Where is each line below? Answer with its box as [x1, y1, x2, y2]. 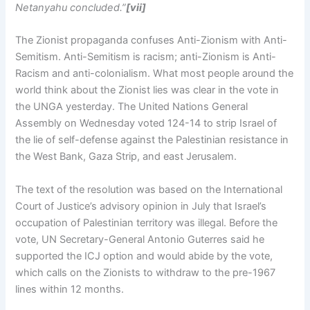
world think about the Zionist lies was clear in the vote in [15, 84, 280, 97]
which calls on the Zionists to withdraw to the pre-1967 [15, 266, 276, 279]
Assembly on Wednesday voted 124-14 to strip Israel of [15, 117, 277, 130]
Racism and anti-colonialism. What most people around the [15, 67, 294, 80]
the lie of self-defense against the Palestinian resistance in [15, 134, 289, 147]
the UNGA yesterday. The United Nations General [15, 100, 248, 113]
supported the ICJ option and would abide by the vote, [15, 249, 273, 262]
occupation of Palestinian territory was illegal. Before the [15, 216, 278, 229]
